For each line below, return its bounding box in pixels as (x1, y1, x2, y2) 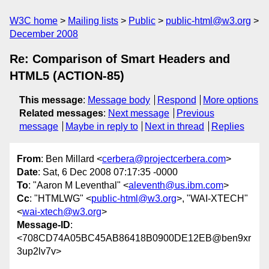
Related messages (19, 108, 103, 118)
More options (203, 95, 259, 105)
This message (19, 95, 83, 105)
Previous (176, 108, 214, 118)
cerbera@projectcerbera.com (102, 154, 226, 165)
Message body (88, 95, 150, 105)
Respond (157, 95, 196, 105)
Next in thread (145, 121, 205, 131)
